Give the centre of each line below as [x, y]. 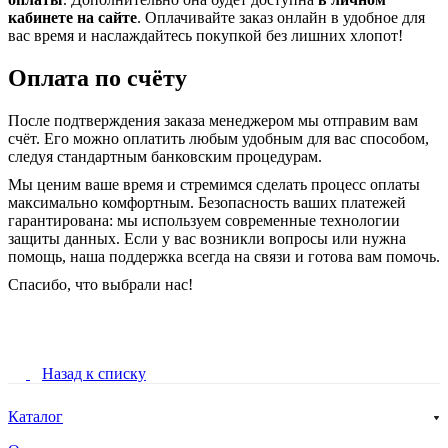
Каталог [35, 417]
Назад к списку [94, 374]
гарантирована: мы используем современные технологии [204, 220]
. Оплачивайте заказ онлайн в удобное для [281, 18]
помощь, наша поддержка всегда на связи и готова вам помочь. [224, 256]
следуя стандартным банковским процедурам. [165, 156]
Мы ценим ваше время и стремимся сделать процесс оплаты [214, 184]
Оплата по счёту [97, 78]
